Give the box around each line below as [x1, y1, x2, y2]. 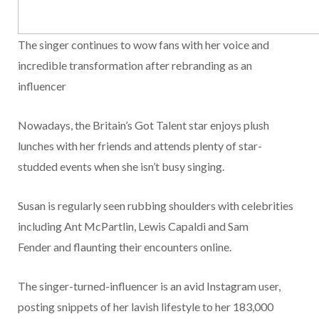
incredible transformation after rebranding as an [18, 58, 252, 73]
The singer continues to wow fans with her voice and [18, 38, 269, 52]
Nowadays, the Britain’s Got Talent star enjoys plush [18, 118, 269, 132]
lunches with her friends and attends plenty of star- [18, 139, 262, 153]
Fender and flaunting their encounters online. [18, 240, 231, 254]
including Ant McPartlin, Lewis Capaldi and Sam [18, 219, 249, 234]
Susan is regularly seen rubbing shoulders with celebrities [18, 199, 293, 213]
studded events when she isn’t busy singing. [18, 159, 224, 174]
